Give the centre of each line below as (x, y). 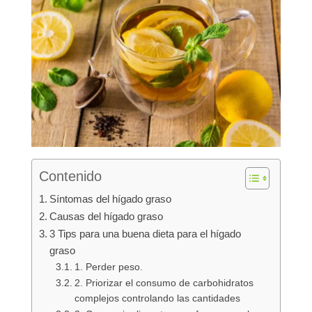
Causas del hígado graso (106, 217)
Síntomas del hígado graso (110, 199)
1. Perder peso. (110, 267)
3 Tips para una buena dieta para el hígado (145, 234)
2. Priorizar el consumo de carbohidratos (164, 283)
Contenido (70, 177)
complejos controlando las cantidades (157, 299)
